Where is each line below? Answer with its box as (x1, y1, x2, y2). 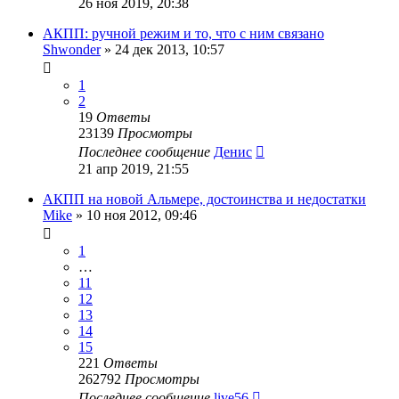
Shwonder (43, 41, 101, 57)
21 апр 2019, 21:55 (78, 160, 189, 176)
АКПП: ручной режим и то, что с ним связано (43, 25, 324, 41)
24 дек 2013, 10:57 (115, 41, 224, 57)
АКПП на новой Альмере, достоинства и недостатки (43, 191, 366, 207)
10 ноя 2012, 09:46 (86, 207, 197, 223)
